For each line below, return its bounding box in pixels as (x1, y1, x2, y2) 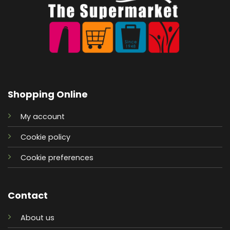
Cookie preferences (20, 152, 93, 163)
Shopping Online (7, 87, 88, 101)
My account (20, 111, 65, 122)
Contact (7, 189, 48, 202)
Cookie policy (20, 131, 70, 142)
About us (20, 213, 54, 223)
